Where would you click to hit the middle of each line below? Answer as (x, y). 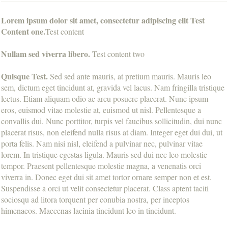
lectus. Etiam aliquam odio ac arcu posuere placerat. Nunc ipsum (105, 98)
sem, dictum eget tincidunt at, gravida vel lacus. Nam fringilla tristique (113, 87)
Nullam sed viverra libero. (46, 53)
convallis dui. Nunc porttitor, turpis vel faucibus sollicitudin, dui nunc (111, 121)
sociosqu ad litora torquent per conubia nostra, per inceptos (95, 199)
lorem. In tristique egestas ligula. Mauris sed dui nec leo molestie (104, 154)
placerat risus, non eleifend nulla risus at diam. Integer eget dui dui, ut (112, 132)
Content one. (23, 31)
